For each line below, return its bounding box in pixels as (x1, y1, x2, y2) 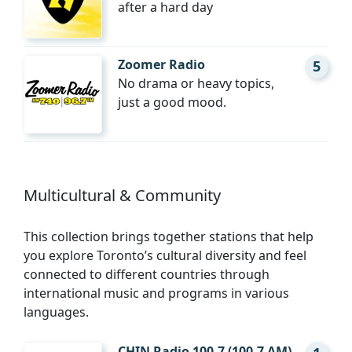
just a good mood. (118, 93, 226, 112)
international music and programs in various (24, 284, 289, 302)
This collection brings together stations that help (24, 228, 313, 246)
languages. (24, 303, 89, 321)
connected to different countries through (24, 266, 269, 284)
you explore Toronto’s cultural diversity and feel (24, 247, 306, 265)
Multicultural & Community (24, 185, 221, 207)
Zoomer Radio (118, 56, 205, 74)
